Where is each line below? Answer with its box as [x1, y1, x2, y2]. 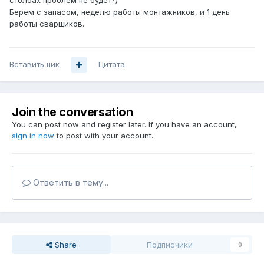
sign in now [12, 131, 54, 141]
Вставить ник [9, 60, 60, 70]
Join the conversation [12, 105, 133, 120]
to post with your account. [54, 131, 153, 141]
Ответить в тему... [31, 177, 108, 188]
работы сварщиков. [9, 19, 84, 29]
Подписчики [147, 240, 193, 250]
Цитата [98, 60, 125, 70]
